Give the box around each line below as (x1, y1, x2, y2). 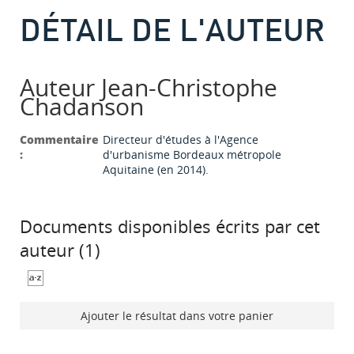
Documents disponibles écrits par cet (20, 214, 320, 239)
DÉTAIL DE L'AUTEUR (20, 9, 325, 48)
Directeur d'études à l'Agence (103, 132, 258, 148)
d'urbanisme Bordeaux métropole (103, 147, 281, 163)
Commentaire (20, 132, 99, 148)
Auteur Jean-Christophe (20, 71, 277, 104)
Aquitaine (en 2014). (103, 162, 209, 178)
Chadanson (20, 90, 144, 123)
